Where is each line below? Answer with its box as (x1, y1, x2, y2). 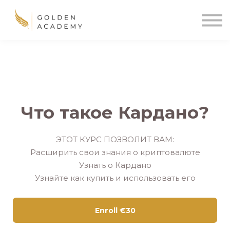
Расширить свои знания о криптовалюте (30, 147, 200, 157)
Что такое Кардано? (21, 101, 209, 123)
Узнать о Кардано (79, 160, 151, 170)
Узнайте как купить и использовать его (34, 172, 196, 183)
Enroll (94, 206, 118, 216)
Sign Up (92, 41, 138, 54)
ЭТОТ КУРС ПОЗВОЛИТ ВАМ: (56, 134, 174, 144)
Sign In (95, 23, 135, 36)
